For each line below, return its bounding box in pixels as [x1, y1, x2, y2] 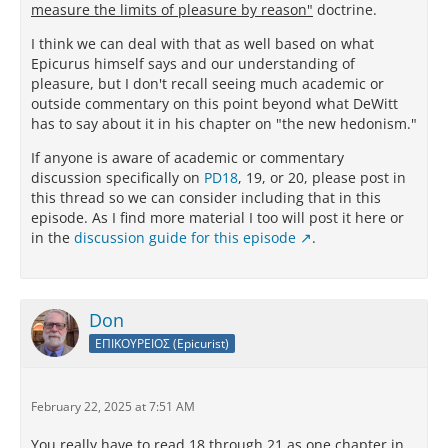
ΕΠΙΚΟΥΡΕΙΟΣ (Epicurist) [95, 334, 229, 352]
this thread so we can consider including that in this [31, 188, 381, 208]
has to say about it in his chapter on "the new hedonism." [31, 114, 417, 134]
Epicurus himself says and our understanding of [31, 54, 355, 74]
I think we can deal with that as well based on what [31, 34, 374, 54]
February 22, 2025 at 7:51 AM [31, 398, 195, 416]
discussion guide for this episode [74, 228, 296, 248]
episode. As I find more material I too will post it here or [31, 208, 404, 228]
